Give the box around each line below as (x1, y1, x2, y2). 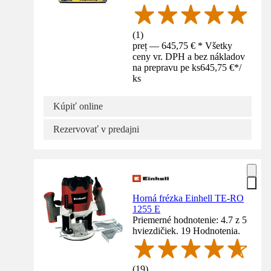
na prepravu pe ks (132, 62, 201, 73)
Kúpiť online (53, 100, 103, 111)
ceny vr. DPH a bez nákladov (132, 51, 246, 62)
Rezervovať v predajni (53, 123, 139, 134)
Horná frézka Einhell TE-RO (132, 192, 244, 203)
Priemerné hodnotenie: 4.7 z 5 (132, 214, 247, 225)
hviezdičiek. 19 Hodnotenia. (132, 225, 241, 236)
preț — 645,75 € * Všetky (132, 40, 233, 51)
